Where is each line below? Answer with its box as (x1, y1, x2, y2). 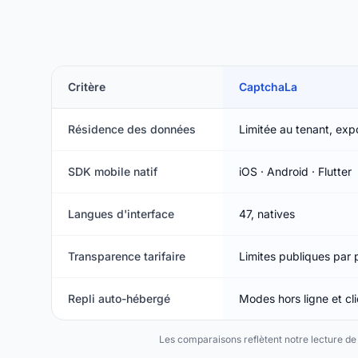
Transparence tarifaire (68, 249, 185, 263)
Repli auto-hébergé (68, 291, 170, 305)
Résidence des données (68, 121, 196, 136)
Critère (68, 79, 105, 93)
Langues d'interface (68, 206, 174, 221)
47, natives (239, 206, 295, 221)
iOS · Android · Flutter (239, 164, 352, 178)
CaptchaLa (239, 79, 297, 93)
